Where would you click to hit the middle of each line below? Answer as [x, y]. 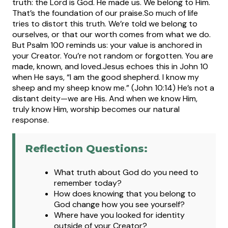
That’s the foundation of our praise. [78, 13]
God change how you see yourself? [119, 205]
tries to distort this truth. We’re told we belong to [105, 23]
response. [31, 120]
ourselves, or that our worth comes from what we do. [111, 34]
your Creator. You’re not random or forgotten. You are [113, 55]
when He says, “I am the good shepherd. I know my [106, 77]
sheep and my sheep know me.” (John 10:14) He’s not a [113, 88]
